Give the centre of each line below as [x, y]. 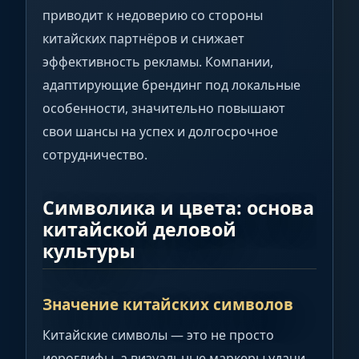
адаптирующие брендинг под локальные [171, 85]
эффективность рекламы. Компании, [158, 61]
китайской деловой [139, 230]
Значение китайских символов [168, 305]
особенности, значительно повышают [164, 108]
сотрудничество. [95, 154]
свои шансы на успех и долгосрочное [160, 131]
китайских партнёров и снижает [143, 38]
